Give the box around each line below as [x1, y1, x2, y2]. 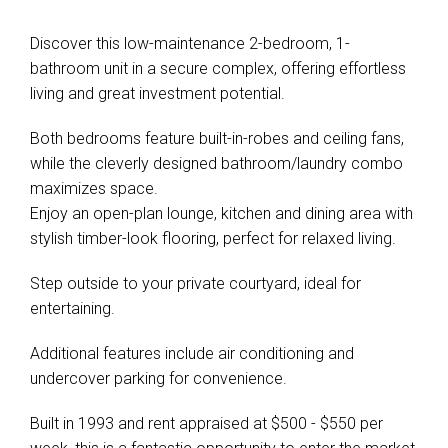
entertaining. [30, 299, 115, 318]
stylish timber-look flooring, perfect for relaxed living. [30, 229, 396, 248]
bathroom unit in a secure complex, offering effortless [30, 59, 406, 78]
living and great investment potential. [30, 84, 285, 103]
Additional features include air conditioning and [30, 344, 354, 363]
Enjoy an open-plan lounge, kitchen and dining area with [30, 204, 413, 223]
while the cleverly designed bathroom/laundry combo [30, 154, 403, 173]
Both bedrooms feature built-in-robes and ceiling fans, [30, 129, 404, 148]
